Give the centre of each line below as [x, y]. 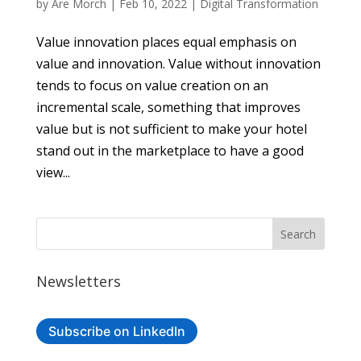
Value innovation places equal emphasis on [166, 42]
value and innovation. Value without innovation [178, 64]
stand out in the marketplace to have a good [170, 151]
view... [53, 173]
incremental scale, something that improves [168, 108]
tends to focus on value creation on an [152, 86]
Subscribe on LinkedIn [116, 331]
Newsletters [78, 282]
